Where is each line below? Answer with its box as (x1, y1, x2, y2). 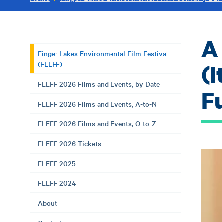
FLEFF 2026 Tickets (38, 138, 101, 148)
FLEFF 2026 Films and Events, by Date (38, 79, 160, 89)
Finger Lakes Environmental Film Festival (38, 48, 168, 58)
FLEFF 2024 (38, 178, 76, 188)
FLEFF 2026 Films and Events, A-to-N (38, 99, 157, 109)
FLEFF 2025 (38, 158, 76, 168)
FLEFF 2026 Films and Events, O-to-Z (38, 118, 156, 128)
